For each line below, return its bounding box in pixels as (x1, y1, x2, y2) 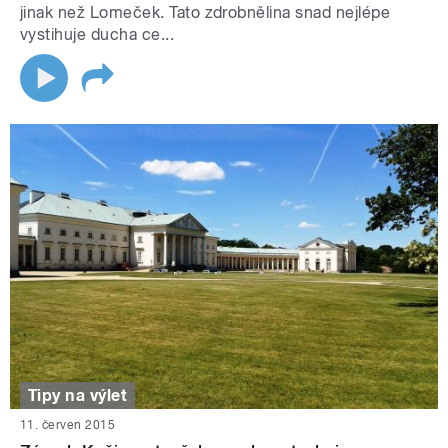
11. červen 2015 (20, 418, 116, 433)
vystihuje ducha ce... (20, 24, 175, 44)
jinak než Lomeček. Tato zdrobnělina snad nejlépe (20, 2, 391, 22)
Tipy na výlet (28, 385, 128, 405)
